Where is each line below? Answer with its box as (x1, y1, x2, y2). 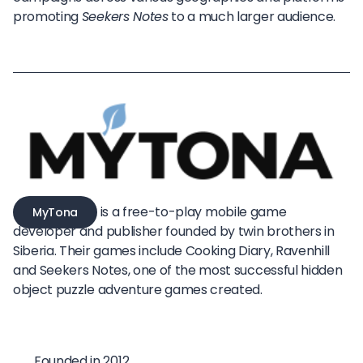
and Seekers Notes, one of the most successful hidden (13, 261, 343, 280)
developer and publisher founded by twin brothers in (13, 222, 335, 241)
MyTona (32, 204, 78, 221)
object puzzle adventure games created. (13, 280, 263, 300)
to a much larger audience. (168, 7, 336, 27)
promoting (13, 7, 82, 27)
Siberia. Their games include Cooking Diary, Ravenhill (13, 241, 331, 261)
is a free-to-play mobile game (96, 203, 287, 222)
